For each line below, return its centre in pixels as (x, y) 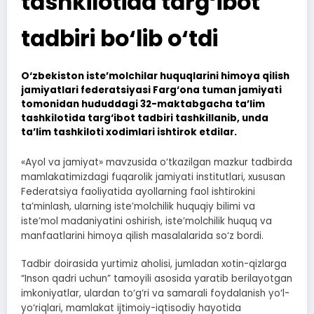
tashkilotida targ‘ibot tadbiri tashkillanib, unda (145, 118)
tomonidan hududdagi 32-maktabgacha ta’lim (143, 104)
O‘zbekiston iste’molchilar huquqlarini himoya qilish (155, 76)
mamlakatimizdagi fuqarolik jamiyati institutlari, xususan (153, 177)
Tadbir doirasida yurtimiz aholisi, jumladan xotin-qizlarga (154, 264)
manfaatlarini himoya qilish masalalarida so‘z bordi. (142, 236)
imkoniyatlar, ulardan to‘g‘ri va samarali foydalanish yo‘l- (155, 294)
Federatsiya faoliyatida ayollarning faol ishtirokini (138, 192)
